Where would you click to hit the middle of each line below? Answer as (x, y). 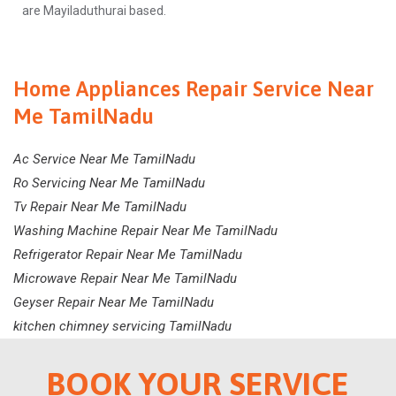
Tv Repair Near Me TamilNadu (100, 207)
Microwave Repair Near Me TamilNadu (125, 279)
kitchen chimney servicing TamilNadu (122, 327)
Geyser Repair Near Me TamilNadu (114, 303)
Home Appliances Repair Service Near (194, 89)
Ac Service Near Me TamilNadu (104, 160)
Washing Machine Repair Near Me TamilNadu (145, 231)
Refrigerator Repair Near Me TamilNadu (128, 255)
